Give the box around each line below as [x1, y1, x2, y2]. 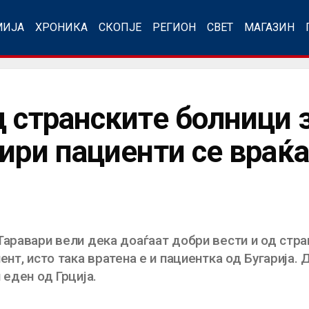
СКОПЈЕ [99, 21, 141, 34]
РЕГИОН [152, 21, 196, 34]
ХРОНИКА [35, 21, 88, 34]
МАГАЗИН [244, 21, 295, 34]
